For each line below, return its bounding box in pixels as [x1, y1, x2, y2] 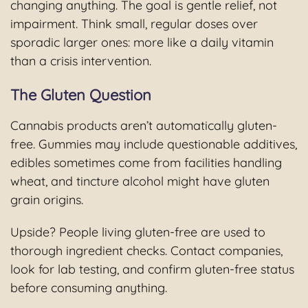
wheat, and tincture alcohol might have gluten [10, 173, 269, 190]
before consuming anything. [10, 280, 167, 296]
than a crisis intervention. [10, 53, 151, 69]
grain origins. [10, 192, 83, 208]
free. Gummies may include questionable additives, [10, 136, 297, 153]
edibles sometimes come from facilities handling [10, 155, 282, 171]
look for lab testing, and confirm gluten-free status [10, 261, 294, 278]
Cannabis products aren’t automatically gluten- [10, 118, 277, 134]
